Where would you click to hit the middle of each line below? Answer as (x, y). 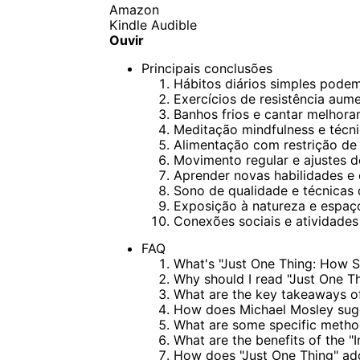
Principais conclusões (207, 68)
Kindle (128, 25)
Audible (174, 25)
